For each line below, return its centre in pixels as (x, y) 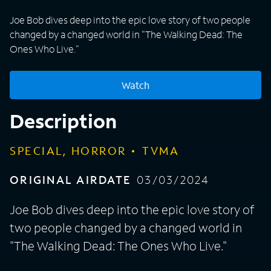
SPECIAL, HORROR (68, 151)
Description (63, 121)
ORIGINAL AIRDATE (70, 180)
